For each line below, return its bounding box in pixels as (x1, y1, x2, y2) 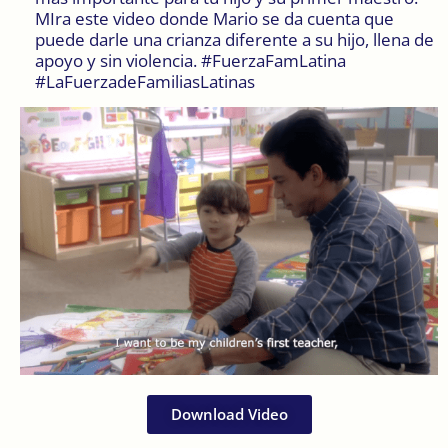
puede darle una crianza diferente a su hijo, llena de (35, 27, 434, 51)
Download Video (170, 404, 288, 424)
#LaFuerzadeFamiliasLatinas (35, 69, 255, 93)
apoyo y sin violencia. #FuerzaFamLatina (35, 48, 346, 72)
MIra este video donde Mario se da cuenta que (35, 6, 394, 30)
